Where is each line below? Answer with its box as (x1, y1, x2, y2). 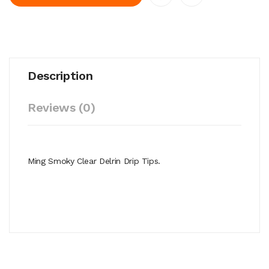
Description (28, 68, 93, 83)
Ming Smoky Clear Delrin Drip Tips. (28, 156, 161, 166)
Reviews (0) (28, 100, 95, 115)
